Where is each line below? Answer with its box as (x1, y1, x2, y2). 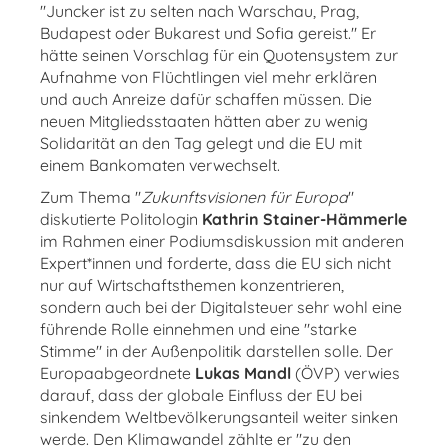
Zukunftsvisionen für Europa (141, 187, 348, 207)
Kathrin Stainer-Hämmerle (202, 209, 407, 229)
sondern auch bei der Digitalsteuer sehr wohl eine (40, 297, 402, 317)
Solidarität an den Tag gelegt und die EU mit (40, 133, 362, 153)
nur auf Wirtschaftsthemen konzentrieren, (40, 275, 344, 295)
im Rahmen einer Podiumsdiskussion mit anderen (40, 231, 404, 251)
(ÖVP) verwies (291, 363, 400, 383)
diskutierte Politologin (40, 209, 202, 229)
